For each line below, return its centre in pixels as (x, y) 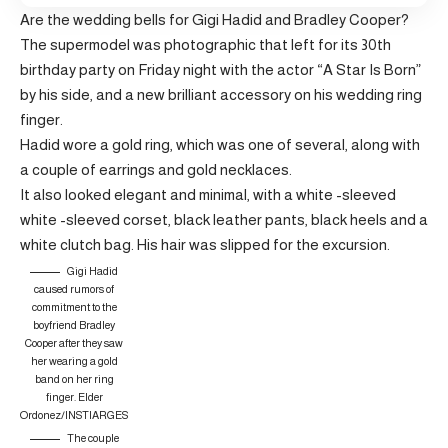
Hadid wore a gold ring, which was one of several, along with (220, 144)
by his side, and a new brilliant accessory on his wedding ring (221, 94)
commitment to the (74, 307)
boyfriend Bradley (74, 325)
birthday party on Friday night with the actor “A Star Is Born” (220, 69)
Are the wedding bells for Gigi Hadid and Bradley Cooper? (214, 19)
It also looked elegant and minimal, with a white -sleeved (208, 194)
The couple (92, 438)
